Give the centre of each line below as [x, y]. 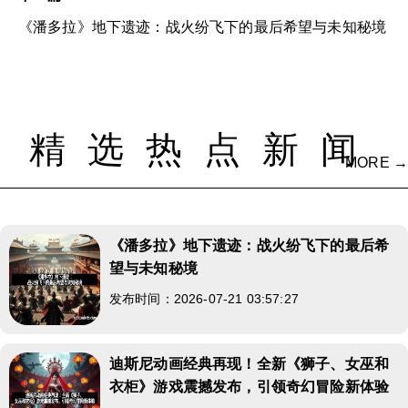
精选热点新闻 [204, 149]
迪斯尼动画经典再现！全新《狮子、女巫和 [250, 363]
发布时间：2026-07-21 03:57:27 [204, 298]
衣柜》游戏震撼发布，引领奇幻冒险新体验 [250, 386]
